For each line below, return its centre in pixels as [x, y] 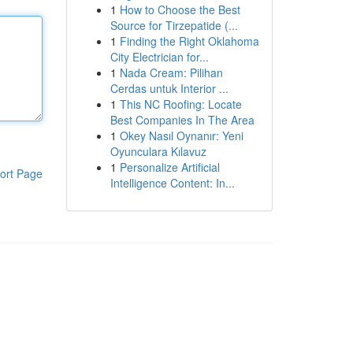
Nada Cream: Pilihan [171, 72]
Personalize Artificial [169, 167]
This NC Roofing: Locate [180, 104]
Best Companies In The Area [182, 120]
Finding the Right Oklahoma [189, 41]
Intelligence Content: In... [172, 183]
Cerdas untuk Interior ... [169, 88]
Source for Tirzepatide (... [174, 25]
